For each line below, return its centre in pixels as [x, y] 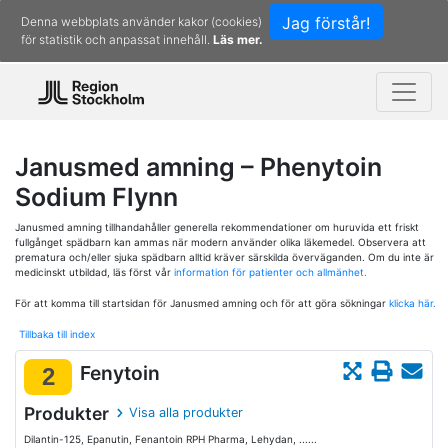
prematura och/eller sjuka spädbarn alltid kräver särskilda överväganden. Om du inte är [224, 257]
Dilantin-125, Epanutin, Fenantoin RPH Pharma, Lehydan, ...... [170, 439]
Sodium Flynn [96, 197]
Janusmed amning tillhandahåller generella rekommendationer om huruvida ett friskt [217, 227]
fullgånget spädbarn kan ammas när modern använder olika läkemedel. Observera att [220, 242]
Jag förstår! [326, 23]
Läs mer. [238, 39]
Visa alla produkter [186, 412]
